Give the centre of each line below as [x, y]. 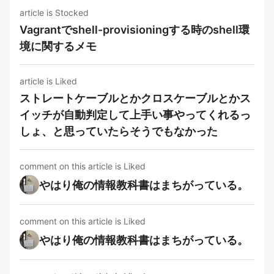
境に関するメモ [58, 46]
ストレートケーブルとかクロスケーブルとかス [135, 98]
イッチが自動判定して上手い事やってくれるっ [135, 115]
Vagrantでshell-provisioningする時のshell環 [135, 30]
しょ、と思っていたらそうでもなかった [119, 131]
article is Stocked [54, 13]
